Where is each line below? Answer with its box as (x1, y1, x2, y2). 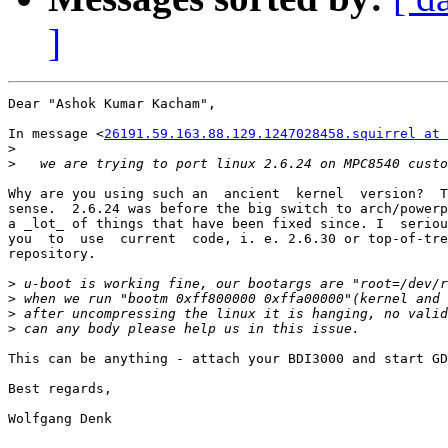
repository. (8, 246, 96, 262)
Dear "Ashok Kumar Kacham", (8, 96, 216, 112)
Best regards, (8, 381, 112, 397)
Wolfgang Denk (8, 411, 112, 427)
